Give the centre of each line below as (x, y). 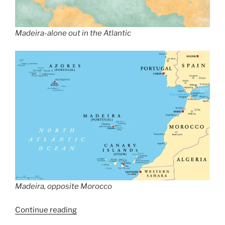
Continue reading (46, 210)
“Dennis (90, 209)
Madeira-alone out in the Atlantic (73, 33)
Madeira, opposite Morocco (64, 187)
